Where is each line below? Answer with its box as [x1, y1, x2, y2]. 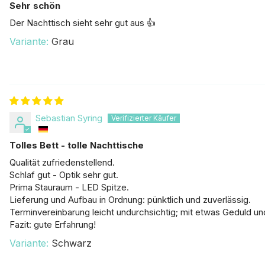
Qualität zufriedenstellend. [9, 156, 115, 168]
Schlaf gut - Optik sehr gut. [9, 169, 118, 180]
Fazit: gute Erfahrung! [9, 218, 96, 230]
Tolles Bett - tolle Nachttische [9, 139, 144, 151]
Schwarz [51, 237, 92, 249]
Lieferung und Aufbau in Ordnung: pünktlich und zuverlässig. [9, 193, 251, 205]
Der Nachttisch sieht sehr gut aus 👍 [9, 17, 156, 28]
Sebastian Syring [35, 112, 102, 124]
